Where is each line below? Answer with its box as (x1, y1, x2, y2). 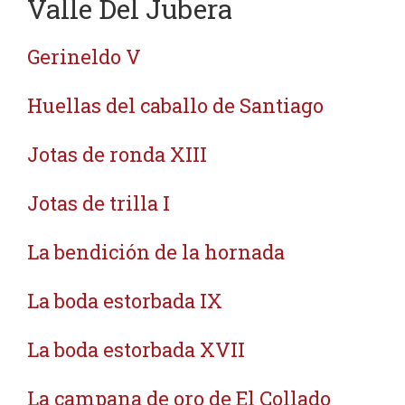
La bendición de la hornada (27, 239, 285, 265)
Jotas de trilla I (27, 190, 170, 216)
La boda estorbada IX (27, 287, 222, 314)
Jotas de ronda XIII (27, 141, 207, 167)
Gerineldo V (27, 43, 141, 70)
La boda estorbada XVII (27, 336, 245, 363)
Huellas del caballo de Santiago (27, 92, 324, 118)
